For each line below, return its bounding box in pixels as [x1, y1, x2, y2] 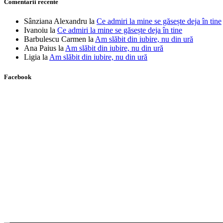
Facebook [4, 73, 31, 81]
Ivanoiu [24, 26, 48, 35]
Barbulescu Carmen [24, 35, 86, 44]
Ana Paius [24, 44, 56, 53]
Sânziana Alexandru [24, 17, 87, 26]
